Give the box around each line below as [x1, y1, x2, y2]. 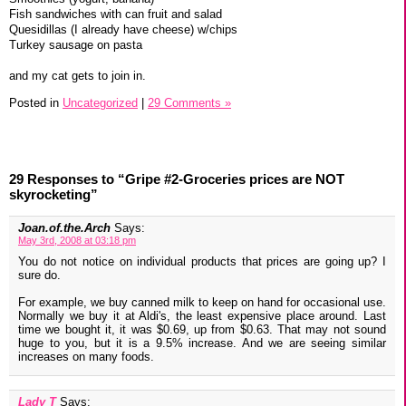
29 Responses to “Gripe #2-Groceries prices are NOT [9, 171, 344, 188]
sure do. [18, 268, 61, 283]
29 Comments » [148, 95, 231, 110]
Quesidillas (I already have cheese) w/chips [9, 22, 237, 36]
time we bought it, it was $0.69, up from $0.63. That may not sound [18, 323, 386, 337]
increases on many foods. [18, 350, 154, 364]
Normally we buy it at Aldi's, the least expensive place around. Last [18, 309, 386, 324]
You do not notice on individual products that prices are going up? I [18, 255, 386, 269]
